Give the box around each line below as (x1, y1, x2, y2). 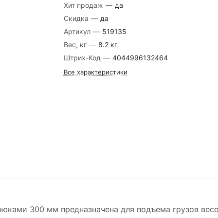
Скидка (63, 14, 91, 22)
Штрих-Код (63, 54, 103, 62)
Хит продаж (63, 1, 105, 9)
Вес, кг (63, 40, 89, 49)
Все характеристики (63, 68, 127, 76)
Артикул (63, 27, 92, 36)
